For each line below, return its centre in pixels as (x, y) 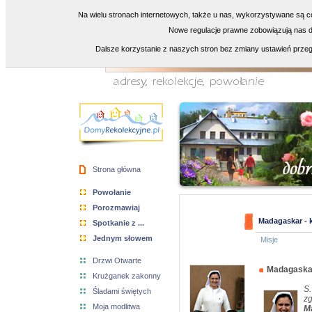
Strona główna (117, 169)
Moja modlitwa (116, 306)
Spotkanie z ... (118, 223)
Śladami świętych (122, 291)
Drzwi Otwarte (117, 260)
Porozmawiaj (116, 208)
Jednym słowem (123, 238)
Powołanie (112, 192)
